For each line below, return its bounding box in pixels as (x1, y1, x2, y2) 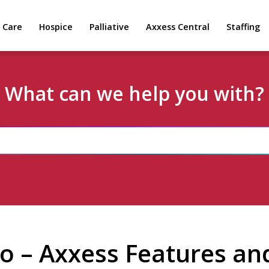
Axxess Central (146, 21, 210, 32)
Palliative (89, 21, 129, 32)
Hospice (39, 21, 73, 32)
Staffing (226, 21, 260, 32)
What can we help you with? (5, 80, 264, 106)
